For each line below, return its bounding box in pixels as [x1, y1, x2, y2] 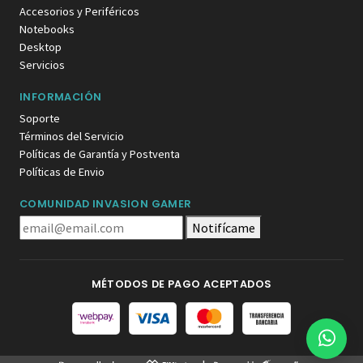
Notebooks [19, 21, 75, 36]
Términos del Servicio [19, 128, 124, 143]
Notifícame [192, 219, 255, 236]
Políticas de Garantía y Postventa [19, 146, 180, 161]
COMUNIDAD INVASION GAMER [19, 196, 192, 211]
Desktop [19, 39, 62, 54]
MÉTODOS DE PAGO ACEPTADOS [91, 276, 272, 291]
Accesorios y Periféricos [19, 3, 139, 19]
